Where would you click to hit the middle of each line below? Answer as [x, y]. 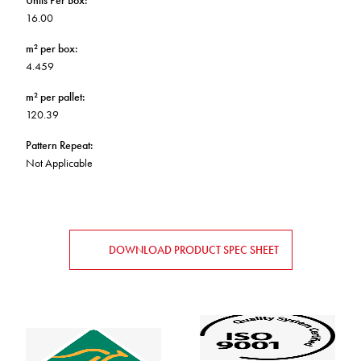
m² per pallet [54, 97]
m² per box [50, 48]
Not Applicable [59, 163]
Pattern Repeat [58, 145]
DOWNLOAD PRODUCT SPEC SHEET [193, 250]
